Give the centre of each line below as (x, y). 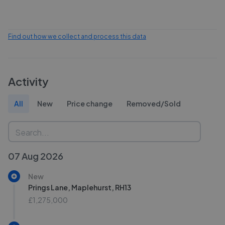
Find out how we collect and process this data (77, 36)
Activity (28, 81)
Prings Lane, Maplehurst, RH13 (80, 187)
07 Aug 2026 (36, 156)
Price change (90, 103)
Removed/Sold (154, 103)
